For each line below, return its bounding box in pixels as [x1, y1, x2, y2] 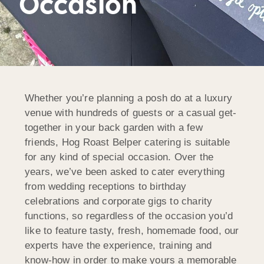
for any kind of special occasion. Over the [25, 151, 214, 163]
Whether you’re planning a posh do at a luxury [25, 92, 233, 104]
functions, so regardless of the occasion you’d [25, 210, 233, 222]
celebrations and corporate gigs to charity [25, 195, 213, 207]
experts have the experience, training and [25, 239, 212, 251]
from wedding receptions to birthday [25, 180, 186, 192]
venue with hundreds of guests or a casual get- [25, 107, 237, 118]
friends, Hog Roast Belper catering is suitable [25, 136, 230, 148]
